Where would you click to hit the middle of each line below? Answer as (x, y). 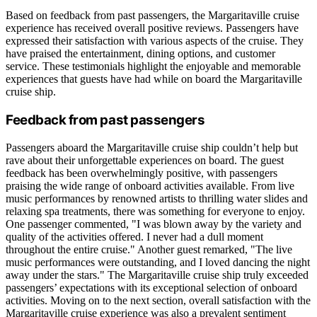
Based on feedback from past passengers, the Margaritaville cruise (152, 16)
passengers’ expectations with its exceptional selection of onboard (151, 287)
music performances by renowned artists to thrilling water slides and (157, 198)
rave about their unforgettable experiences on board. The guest (145, 160)
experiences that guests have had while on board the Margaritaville (154, 79)
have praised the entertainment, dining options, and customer (140, 54)
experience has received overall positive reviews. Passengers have (152, 28)
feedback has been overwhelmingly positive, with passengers (142, 173)
